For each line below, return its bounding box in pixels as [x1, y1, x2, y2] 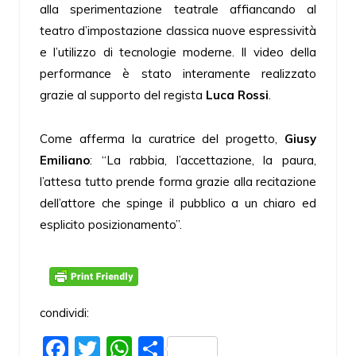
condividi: [40, 304, 89, 320]
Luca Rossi [206, 87, 269, 103]
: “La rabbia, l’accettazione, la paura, [90, 153, 316, 168]
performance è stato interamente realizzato [40, 66, 316, 82]
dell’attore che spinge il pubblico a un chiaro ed [40, 195, 316, 211]
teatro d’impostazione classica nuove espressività [40, 23, 316, 39]
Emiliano [40, 153, 90, 168]
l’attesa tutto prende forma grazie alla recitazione [40, 174, 316, 189]
